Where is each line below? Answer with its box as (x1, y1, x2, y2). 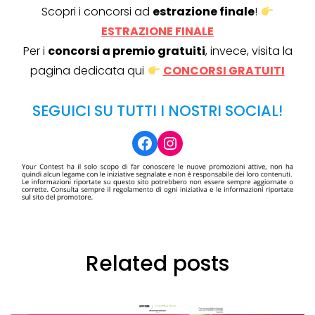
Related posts (86, 249, 229, 279)
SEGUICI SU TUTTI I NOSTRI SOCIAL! (32, 101, 283, 122)
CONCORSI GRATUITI (162, 63, 285, 79)
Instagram (161, 130, 248, 154)
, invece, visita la (205, 43, 292, 60)
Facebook (136, 130, 217, 154)
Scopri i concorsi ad (41, 4, 153, 20)
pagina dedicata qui (30, 63, 148, 79)
